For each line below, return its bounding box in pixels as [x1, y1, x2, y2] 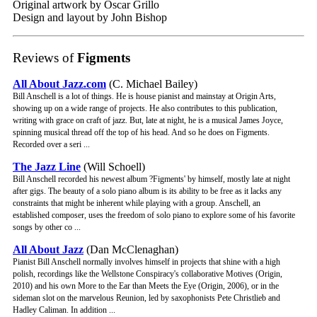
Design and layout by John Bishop [13, 11, 167, 23]
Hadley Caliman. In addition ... [13, 305, 115, 316]
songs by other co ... [13, 222, 81, 233]
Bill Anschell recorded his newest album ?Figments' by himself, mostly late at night [13, 174, 290, 185]
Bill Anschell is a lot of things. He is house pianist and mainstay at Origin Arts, [13, 91, 276, 102]
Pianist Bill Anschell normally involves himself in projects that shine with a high [13, 257, 280, 267]
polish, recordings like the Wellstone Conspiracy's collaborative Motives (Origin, [13, 269, 282, 279]
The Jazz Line [13, 161, 81, 173]
